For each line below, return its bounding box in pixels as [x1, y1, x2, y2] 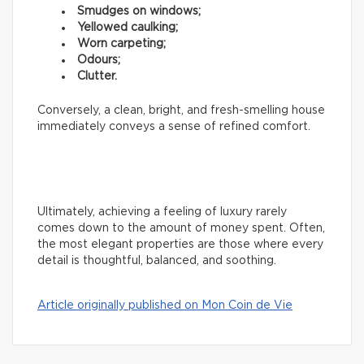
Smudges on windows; [77, 5, 201, 17]
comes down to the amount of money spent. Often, [37, 222, 325, 234]
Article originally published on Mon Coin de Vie [37, 299, 292, 311]
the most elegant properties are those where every [37, 238, 323, 250]
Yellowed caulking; [77, 21, 178, 33]
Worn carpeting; [77, 37, 166, 50]
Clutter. [77, 70, 117, 82]
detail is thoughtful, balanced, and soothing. [37, 254, 276, 266]
